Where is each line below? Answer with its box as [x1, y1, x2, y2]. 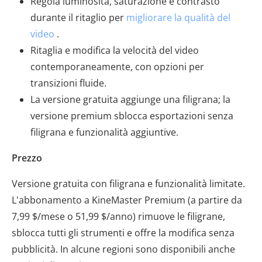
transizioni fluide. [30, 77, 106, 89]
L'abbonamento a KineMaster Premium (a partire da [12, 194, 242, 206]
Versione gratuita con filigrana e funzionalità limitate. [12, 177, 245, 190]
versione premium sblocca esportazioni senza [30, 109, 233, 122]
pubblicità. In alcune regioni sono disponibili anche [12, 243, 235, 256]
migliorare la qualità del [126, 11, 230, 24]
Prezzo [12, 151, 42, 164]
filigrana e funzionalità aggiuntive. [30, 126, 178, 139]
